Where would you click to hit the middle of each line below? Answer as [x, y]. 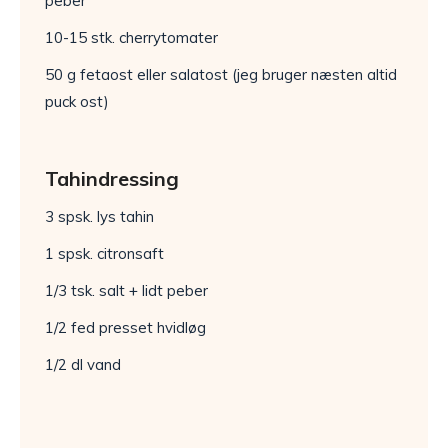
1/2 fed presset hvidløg [125, 328]
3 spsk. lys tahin [99, 217]
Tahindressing [112, 179]
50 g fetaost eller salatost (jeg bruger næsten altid [221, 75]
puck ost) [77, 102]
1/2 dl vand [83, 365]
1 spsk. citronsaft [104, 254]
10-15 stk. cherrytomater [131, 38]
